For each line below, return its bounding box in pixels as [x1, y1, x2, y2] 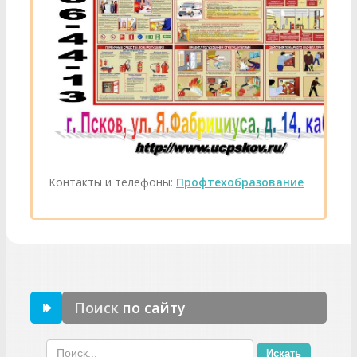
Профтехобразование [176, 174, 304, 190]
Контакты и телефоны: [49, 174, 176, 190]
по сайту [123, 297, 186, 317]
